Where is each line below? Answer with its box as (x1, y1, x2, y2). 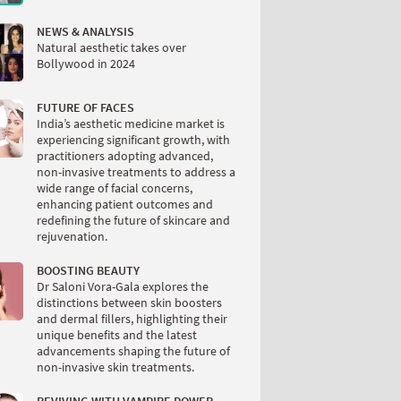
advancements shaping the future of (37, 343, 230, 359)
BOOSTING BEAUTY (37, 262, 140, 278)
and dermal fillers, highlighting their (37, 311, 227, 327)
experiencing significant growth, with (37, 132, 230, 148)
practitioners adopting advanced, (37, 148, 213, 164)
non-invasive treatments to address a (37, 164, 235, 180)
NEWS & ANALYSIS (37, 23, 134, 39)
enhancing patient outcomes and (37, 196, 213, 212)
